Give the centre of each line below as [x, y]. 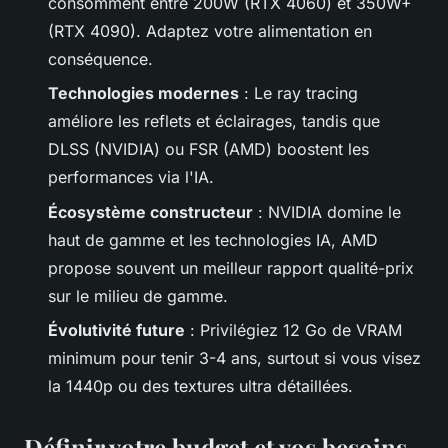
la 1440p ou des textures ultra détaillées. [200, 385]
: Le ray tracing [298, 93]
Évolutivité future [116, 329]
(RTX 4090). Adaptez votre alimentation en [210, 30]
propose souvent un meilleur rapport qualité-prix [231, 267]
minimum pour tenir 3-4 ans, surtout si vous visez [234, 357]
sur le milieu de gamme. [138, 295]
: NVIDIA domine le [327, 211]
